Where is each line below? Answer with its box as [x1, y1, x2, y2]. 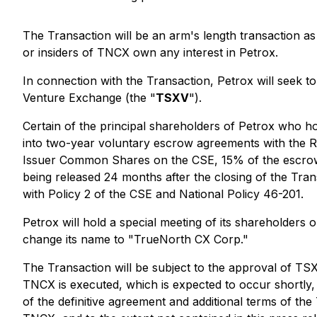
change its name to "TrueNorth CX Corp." [23, 232, 248, 246]
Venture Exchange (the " [23, 91, 156, 105]
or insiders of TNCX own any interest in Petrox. [23, 45, 278, 59]
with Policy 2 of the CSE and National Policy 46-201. [23, 187, 304, 201]
